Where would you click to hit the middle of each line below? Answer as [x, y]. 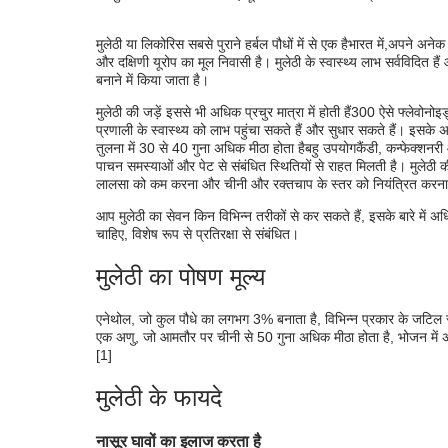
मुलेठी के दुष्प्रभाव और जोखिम [244, 77]
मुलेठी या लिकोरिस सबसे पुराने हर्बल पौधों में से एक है [222, 43]
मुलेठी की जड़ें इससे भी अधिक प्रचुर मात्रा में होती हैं [223, 111]
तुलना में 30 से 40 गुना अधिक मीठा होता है [200, 147]
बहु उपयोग [330, 147]
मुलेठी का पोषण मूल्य [180, 276]
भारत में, [368, 43]
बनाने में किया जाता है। [152, 79]
